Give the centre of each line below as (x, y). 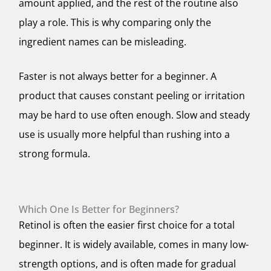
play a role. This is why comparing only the (115, 22)
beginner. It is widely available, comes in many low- (134, 245)
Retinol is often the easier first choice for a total (127, 225)
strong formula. (54, 154)
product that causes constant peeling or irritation (132, 96)
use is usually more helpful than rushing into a (124, 135)
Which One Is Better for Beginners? (99, 210)
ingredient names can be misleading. (103, 41)
